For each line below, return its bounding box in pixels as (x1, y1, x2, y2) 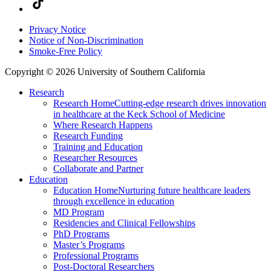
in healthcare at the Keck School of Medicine (53, 108, 225, 119)
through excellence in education (53, 195, 174, 206)
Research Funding (53, 130, 123, 141)
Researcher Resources (53, 152, 137, 163)
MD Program (53, 206, 104, 217)
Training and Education (53, 141, 143, 152)
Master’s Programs (53, 239, 125, 250)
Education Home (53, 184, 118, 195)
